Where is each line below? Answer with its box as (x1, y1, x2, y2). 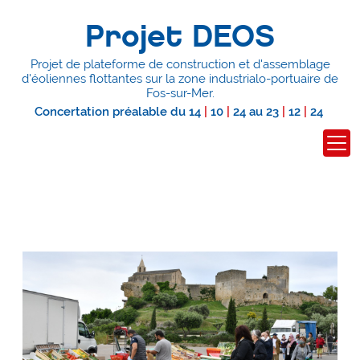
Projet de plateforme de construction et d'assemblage (30, 57, 330, 71)
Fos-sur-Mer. (145, 86, 215, 100)
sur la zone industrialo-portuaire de (142, 72, 338, 85)
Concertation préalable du (34, 104, 189, 118)
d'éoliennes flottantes (22, 72, 142, 85)
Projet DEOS (85, 17, 275, 55)
